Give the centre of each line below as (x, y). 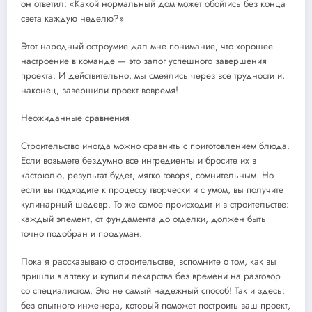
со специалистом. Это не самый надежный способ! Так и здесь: (153, 291)
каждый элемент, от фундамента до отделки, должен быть (143, 219)
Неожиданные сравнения (75, 118)
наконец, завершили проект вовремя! (100, 90)
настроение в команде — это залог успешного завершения (144, 61)
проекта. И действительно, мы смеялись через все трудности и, (153, 75)
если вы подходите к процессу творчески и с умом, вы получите (152, 190)
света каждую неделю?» (72, 18)
